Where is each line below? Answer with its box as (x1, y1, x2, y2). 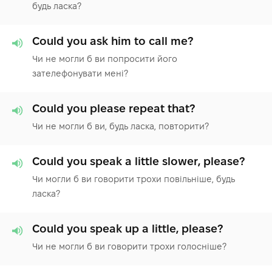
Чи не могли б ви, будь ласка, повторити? (32, 121, 209, 131)
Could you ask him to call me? (32, 35, 193, 47)
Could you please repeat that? (32, 102, 195, 114)
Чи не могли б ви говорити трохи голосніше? (32, 241, 226, 251)
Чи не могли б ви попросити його (32, 53, 177, 64)
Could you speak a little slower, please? (32, 155, 245, 167)
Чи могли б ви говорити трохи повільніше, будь (32, 174, 235, 184)
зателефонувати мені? (32, 68, 128, 78)
